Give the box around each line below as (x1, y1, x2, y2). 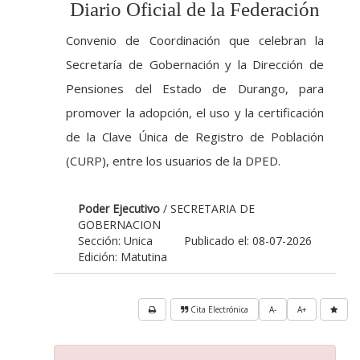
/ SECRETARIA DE (160, 201, 256, 216)
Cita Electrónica (190, 304, 248, 315)
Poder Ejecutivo (78, 201, 161, 216)
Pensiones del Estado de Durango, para (66, 80, 324, 96)
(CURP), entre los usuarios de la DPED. (66, 153, 281, 169)
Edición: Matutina (78, 249, 168, 264)
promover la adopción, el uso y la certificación (66, 104, 324, 121)
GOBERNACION (78, 217, 162, 232)
